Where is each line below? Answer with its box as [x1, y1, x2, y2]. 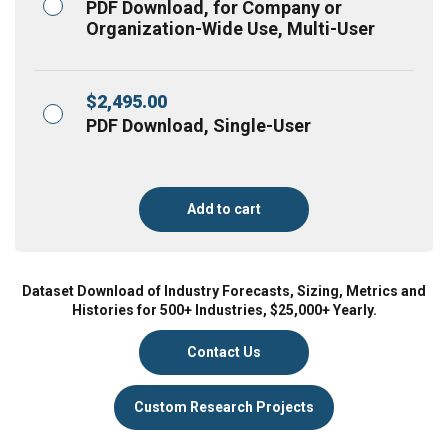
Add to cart [187, 201, 261, 218]
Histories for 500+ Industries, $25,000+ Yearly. [71, 302, 377, 319]
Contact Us [187, 344, 261, 361]
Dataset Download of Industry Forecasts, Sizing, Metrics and [22, 283, 426, 300]
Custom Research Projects [134, 399, 314, 416]
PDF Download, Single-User [86, 115, 311, 137]
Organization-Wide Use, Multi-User [86, 18, 375, 40]
